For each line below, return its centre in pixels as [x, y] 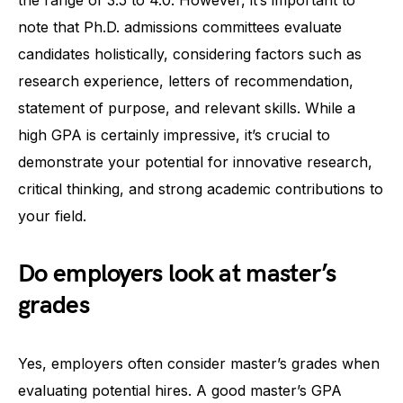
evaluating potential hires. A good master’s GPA [180, 390]
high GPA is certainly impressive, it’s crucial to [174, 134]
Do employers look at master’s [177, 273]
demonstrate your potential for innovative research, [195, 161]
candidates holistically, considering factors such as [190, 54]
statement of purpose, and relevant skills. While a [187, 107]
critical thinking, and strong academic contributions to [201, 188]
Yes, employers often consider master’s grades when [199, 363]
